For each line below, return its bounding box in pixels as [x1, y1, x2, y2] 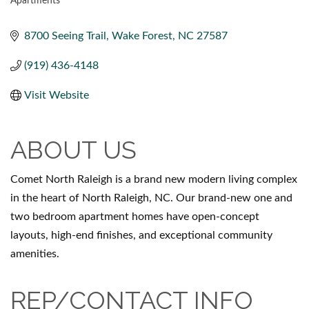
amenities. [10, 248, 59, 259]
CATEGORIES [10, 3, 95, 20]
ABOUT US [10, 134, 137, 164]
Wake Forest [112, 30, 172, 41]
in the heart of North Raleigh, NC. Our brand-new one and [10, 192, 292, 203]
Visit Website [24, 89, 89, 101]
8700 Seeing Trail [24, 30, 106, 41]
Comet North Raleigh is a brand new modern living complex [10, 173, 297, 185]
